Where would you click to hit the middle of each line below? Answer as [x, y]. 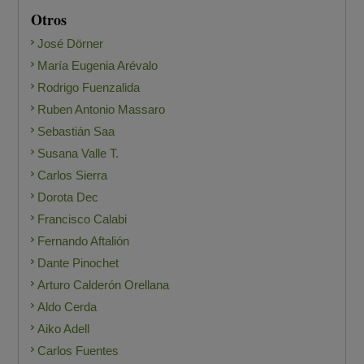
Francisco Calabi [82, 219]
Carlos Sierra [73, 175]
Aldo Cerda [67, 307]
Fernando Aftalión [84, 241]
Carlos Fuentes [78, 351]
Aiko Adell [64, 329]
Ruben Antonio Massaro [102, 110]
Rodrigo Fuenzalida [89, 88]
